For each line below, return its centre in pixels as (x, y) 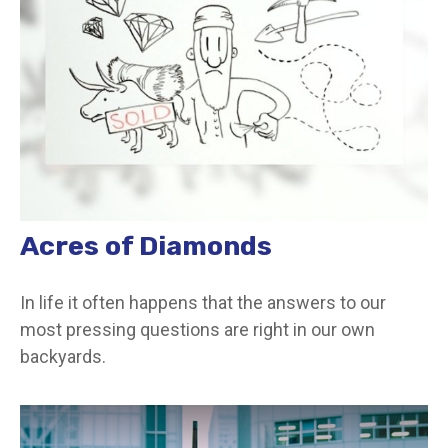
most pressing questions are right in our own (197, 329)
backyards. (63, 356)
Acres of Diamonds (146, 245)
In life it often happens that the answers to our (203, 302)
